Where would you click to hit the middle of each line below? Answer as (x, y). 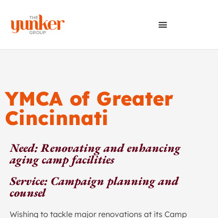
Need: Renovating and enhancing (95, 148)
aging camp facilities (62, 159)
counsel (28, 192)
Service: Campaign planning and (94, 181)
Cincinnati (57, 118)
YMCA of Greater (89, 98)
